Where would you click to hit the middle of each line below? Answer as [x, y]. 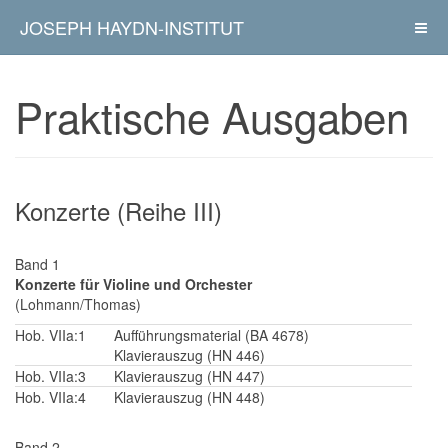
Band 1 [37, 264]
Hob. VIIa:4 [50, 397]
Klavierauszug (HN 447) [189, 376]
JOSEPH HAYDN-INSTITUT [132, 27]
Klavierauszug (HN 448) [189, 397]
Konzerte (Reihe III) [118, 210]
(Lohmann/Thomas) [78, 304]
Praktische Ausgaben [212, 116]
